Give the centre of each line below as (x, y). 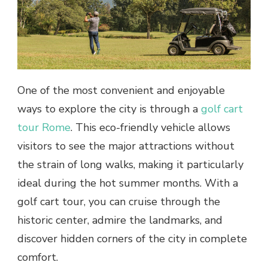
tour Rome (44, 128)
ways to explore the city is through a (109, 109)
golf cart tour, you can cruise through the (119, 202)
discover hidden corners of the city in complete (132, 239)
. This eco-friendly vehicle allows (150, 128)
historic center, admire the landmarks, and (120, 220)
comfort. (38, 258)
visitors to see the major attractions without (126, 146)
